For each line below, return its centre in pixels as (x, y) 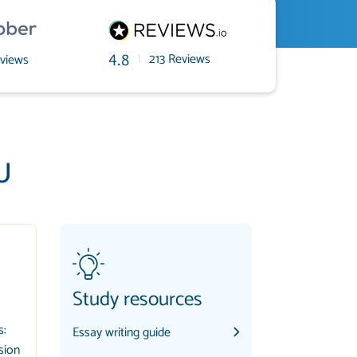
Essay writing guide (122, 333)
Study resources (137, 300)
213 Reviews (180, 59)
